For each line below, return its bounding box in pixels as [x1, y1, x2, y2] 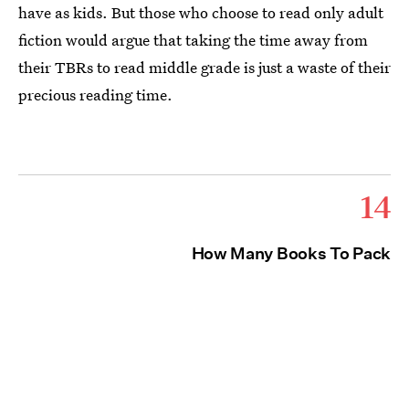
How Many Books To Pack [191, 243, 391, 263]
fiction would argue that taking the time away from [18, 28, 368, 50]
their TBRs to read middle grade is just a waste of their [18, 56, 391, 78]
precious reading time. [18, 83, 173, 105]
